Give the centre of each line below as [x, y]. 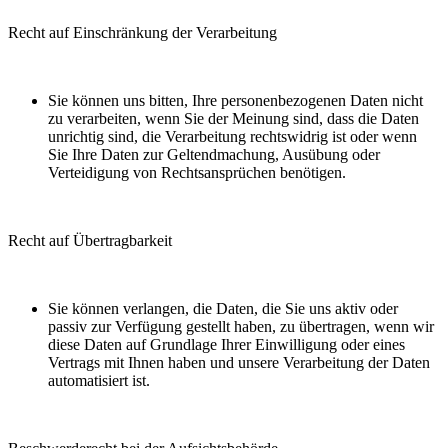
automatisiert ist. [99, 381]
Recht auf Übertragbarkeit [90, 241]
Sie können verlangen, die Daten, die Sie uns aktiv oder [223, 309]
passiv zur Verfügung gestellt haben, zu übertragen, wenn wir [241, 327]
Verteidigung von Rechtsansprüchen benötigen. [197, 173]
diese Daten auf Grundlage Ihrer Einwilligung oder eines [226, 345]
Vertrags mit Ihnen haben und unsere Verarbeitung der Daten [239, 363]
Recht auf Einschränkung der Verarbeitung [142, 33]
